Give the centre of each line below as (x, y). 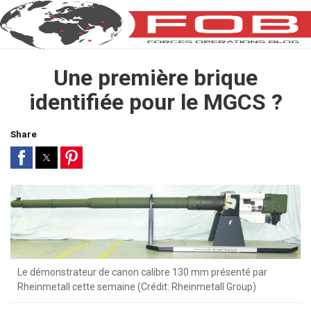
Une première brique (155, 78)
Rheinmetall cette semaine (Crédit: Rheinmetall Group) (137, 287)
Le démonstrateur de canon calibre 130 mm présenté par (142, 272)
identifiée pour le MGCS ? (155, 102)
